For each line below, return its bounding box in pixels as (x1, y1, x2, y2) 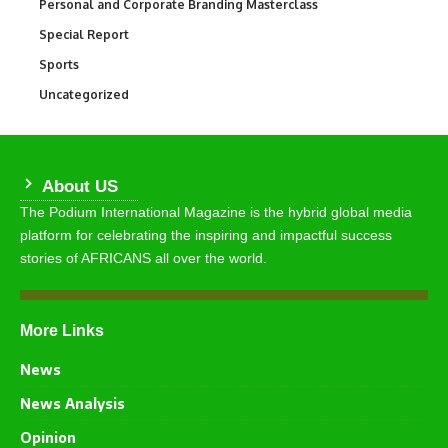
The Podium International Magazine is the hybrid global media (20, 204, 412, 221)
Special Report (39, 27, 129, 43)
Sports (39, 57, 79, 73)
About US (37, 177, 118, 197)
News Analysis (20, 395, 125, 413)
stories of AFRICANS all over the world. (20, 250, 267, 267)
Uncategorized (39, 87, 129, 103)
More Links (20, 322, 104, 340)
